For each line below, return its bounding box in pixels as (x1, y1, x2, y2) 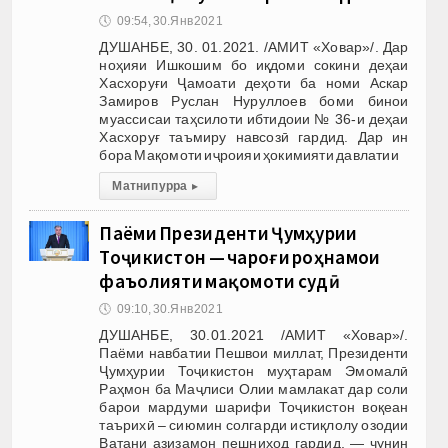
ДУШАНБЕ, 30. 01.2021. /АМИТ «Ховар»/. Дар (99, 38, 409, 55)
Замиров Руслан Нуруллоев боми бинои (99, 92, 409, 109)
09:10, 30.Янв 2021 (116, 301, 223, 316)
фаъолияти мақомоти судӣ (99, 268, 340, 293)
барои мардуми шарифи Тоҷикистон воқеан (99, 398, 409, 415)
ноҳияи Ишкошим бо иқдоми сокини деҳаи (99, 56, 409, 73)
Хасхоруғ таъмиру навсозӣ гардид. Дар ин (99, 128, 409, 145)
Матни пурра (112, 178, 188, 193)
